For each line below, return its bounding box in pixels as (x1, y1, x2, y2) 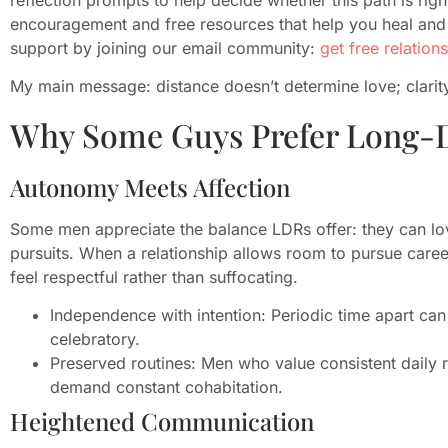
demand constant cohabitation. (50, 377, 283, 398)
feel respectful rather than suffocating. (10, 266, 298, 287)
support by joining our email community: (10, 37, 320, 58)
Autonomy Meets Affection (10, 170, 290, 203)
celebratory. (50, 329, 140, 350)
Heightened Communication (10, 405, 314, 438)
